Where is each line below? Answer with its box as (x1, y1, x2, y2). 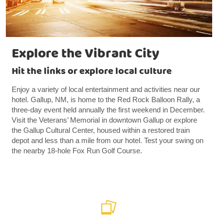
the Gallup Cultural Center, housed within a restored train (12, 126, 190, 135)
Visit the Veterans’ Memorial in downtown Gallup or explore (12, 116, 197, 125)
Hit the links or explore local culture (12, 64, 172, 79)
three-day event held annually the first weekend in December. (12, 106, 205, 114)
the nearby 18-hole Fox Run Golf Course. (12, 146, 142, 155)
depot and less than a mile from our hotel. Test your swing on (12, 136, 203, 145)
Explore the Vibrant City (12, 43, 159, 65)
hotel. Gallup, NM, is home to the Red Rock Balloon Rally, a (12, 95, 200, 104)
